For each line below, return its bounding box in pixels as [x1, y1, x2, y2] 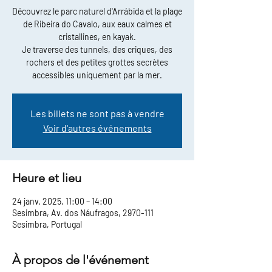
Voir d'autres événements [42, 122, 152, 134]
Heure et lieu [12, 171, 81, 186]
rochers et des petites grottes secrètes [26, 57, 168, 68]
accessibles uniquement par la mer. [32, 70, 162, 81]
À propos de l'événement [12, 253, 149, 268]
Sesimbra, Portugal [12, 219, 82, 230]
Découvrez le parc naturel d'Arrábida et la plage [12, 6, 182, 17]
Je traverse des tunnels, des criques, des [22, 44, 172, 55]
